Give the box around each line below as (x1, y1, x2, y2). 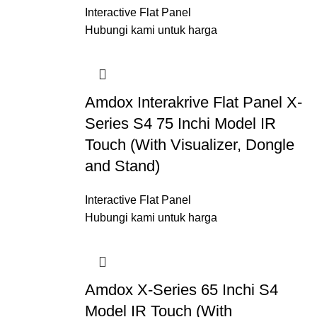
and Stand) (84, 157, 160, 175)
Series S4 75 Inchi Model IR (84, 115, 276, 132)
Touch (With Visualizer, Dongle (84, 136, 294, 154)
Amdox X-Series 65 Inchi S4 (84, 281, 278, 299)
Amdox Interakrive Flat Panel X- (84, 93, 302, 111)
